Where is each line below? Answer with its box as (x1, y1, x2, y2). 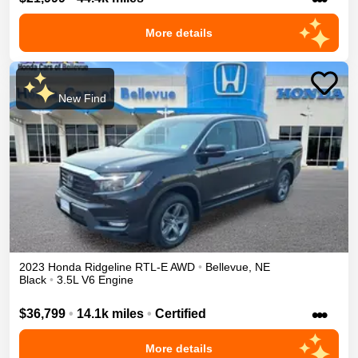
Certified (152, 307, 206, 321)
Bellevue (205, 260, 249, 273)
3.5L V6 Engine (57, 272, 133, 286)
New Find (54, 92, 106, 105)
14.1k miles (77, 307, 144, 321)
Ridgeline (85, 260, 132, 273)
